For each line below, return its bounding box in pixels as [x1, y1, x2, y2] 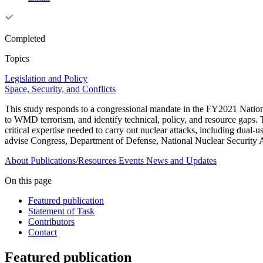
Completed [5, 33, 45, 44]
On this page [5, 176, 52, 186]
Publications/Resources [31, 156, 116, 166]
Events [119, 156, 144, 166]
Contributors [28, 217, 75, 227]
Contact [28, 227, 57, 238]
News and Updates [146, 156, 217, 166]
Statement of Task [28, 206, 95, 217]
